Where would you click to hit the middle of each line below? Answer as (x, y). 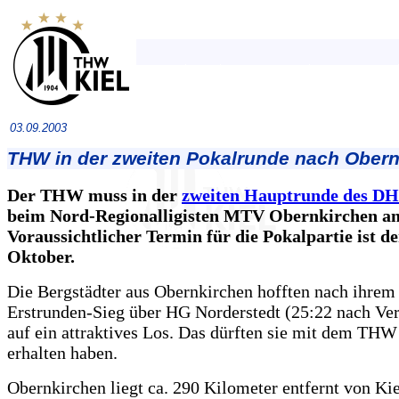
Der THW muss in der (94, 195)
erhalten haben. (62, 353)
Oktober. (41, 256)
